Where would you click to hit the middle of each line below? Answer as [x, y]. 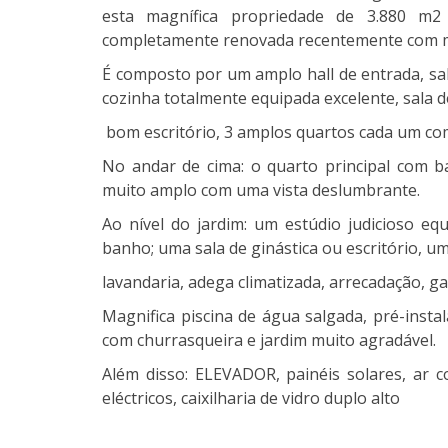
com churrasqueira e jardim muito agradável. [269, 340]
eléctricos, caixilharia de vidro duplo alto [251, 398]
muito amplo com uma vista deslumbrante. [261, 190]
